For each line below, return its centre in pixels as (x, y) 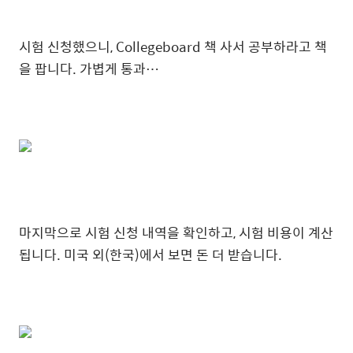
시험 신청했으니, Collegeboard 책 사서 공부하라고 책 (173, 46)
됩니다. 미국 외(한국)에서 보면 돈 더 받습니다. (150, 255)
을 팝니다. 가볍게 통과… (89, 69)
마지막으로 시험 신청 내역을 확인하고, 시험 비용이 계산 (176, 232)
